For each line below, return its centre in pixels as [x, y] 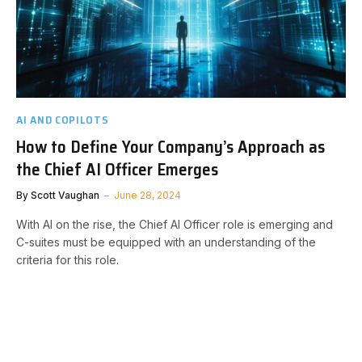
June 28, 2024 [147, 195]
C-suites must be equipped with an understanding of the [166, 242]
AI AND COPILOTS [63, 120]
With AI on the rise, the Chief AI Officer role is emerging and [175, 224]
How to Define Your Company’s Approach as [170, 147]
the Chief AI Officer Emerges [117, 169]
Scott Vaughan [65, 195]
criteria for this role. [67, 260]
